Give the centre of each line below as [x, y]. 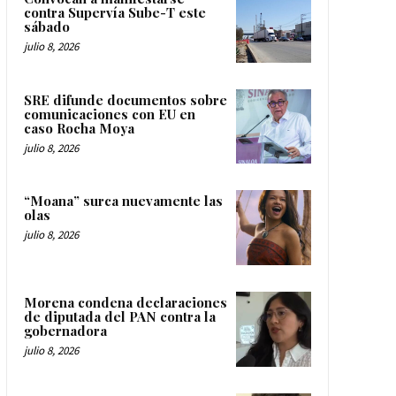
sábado [46, 27]
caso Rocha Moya [79, 128]
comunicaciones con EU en [109, 114]
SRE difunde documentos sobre [125, 99]
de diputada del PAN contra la [119, 316]
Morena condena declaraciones [125, 302]
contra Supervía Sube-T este [114, 13]
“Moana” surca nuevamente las [123, 201]
